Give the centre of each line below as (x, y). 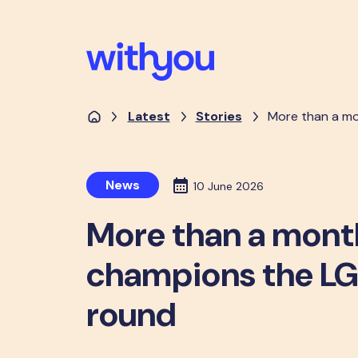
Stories (219, 116)
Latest (149, 116)
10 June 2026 (228, 186)
